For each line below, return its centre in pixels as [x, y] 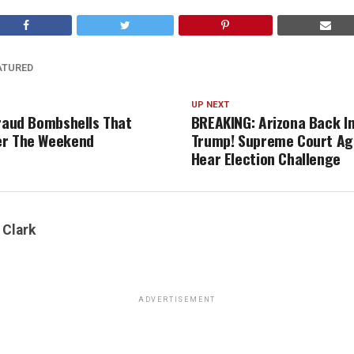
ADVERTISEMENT [177, 300]
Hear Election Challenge [265, 159]
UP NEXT [210, 105]
